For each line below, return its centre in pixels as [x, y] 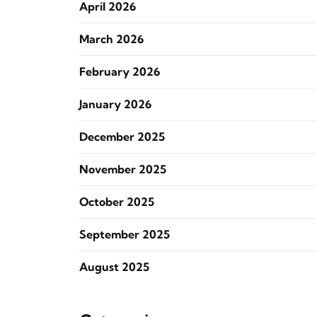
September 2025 [125, 234]
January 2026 [115, 104]
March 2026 [111, 39]
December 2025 [122, 137]
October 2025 [117, 202]
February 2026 [120, 71]
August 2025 [114, 267]
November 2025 [123, 169]
